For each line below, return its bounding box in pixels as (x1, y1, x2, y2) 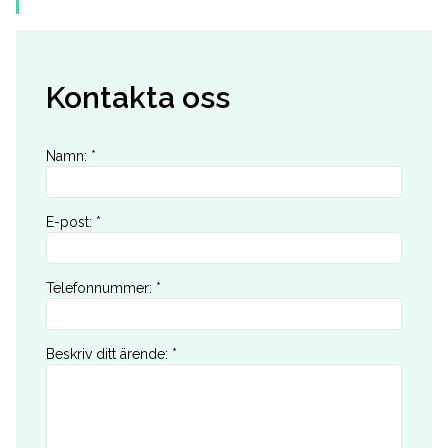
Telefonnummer (46, 279, 149, 296)
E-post (46, 213, 89, 230)
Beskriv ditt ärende (46, 345, 165, 362)
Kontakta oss (46, 79, 230, 115)
